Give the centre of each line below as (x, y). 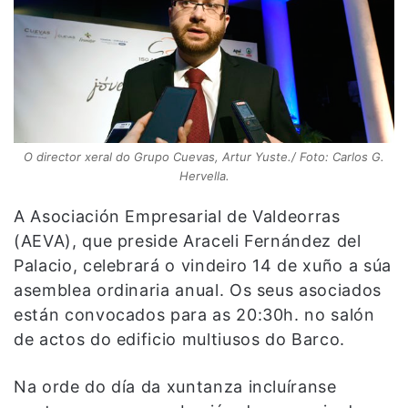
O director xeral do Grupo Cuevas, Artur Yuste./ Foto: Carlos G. (204, 156)
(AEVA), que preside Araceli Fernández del (188, 240)
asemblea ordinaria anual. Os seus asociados (198, 290)
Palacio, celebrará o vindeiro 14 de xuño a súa (203, 265)
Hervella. (204, 175)
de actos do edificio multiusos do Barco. (179, 339)
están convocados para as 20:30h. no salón (194, 314)
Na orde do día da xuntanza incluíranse (175, 386)
